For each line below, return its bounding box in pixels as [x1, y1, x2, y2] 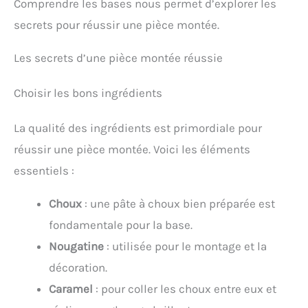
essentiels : [14, 164, 74, 178]
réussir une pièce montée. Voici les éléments [14, 142, 250, 157]
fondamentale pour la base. [49, 218, 192, 232]
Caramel [49, 282, 93, 296]
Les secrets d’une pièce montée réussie [14, 51, 223, 65]
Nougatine [49, 239, 104, 254]
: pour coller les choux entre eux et [93, 282, 276, 296]
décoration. [49, 261, 107, 275]
